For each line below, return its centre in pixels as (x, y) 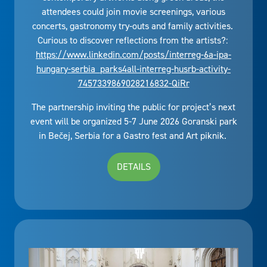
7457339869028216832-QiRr (133, 83)
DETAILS (133, 166)
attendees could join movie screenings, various (133, 11)
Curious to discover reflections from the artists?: (133, 40)
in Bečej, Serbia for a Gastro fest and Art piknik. (133, 135)
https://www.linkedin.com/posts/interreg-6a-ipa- (133, 54)
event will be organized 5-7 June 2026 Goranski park (133, 121)
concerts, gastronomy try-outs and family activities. (133, 26)
